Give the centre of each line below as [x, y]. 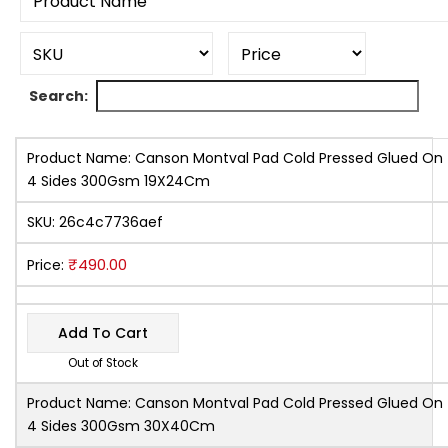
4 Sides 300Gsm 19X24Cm [118, 180]
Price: [47, 264]
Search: [58, 95]
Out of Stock [103, 362]
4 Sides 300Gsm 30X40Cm [121, 425]
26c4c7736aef [111, 221]
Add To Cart [103, 332]
